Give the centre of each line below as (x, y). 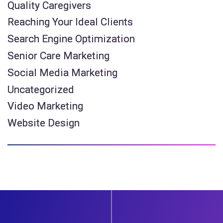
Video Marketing (45, 106)
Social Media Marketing (62, 72)
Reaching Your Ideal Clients (70, 22)
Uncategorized (41, 89)
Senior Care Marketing (58, 56)
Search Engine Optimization (71, 39)
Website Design (44, 123)
